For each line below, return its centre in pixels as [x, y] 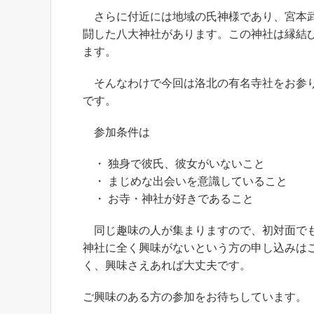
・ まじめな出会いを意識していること [185, 181]
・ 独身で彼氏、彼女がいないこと [174, 164]
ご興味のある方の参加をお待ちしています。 [195, 297]
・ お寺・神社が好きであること [168, 199]
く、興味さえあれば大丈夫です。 [167, 265]
